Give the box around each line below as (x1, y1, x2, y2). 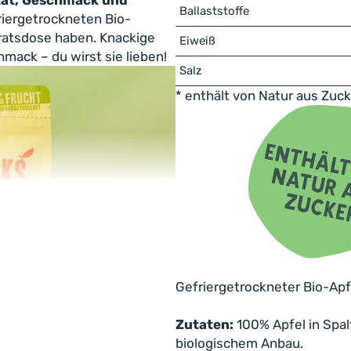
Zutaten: (175, 317, 233, 333)
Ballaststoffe (179, 4, 249, 18)
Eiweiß (179, 34, 215, 48)
